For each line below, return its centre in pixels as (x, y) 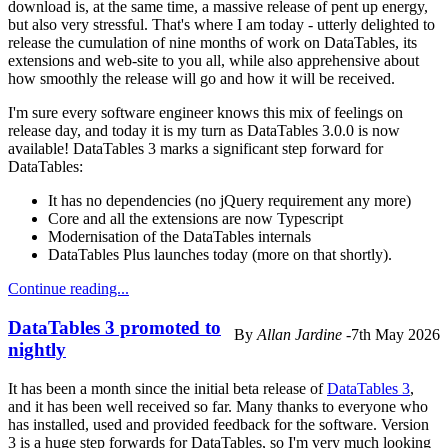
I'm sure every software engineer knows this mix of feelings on (205, 113)
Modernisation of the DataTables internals (179, 237)
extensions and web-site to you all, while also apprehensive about (213, 61)
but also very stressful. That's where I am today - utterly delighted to (221, 25)
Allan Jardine (299, 335)
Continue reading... (68, 289)
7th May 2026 (395, 335)
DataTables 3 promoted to (114, 328)
